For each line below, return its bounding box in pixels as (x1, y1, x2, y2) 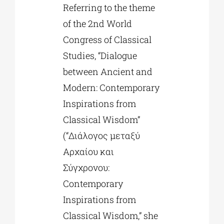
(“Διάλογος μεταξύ (62, 129, 140, 142)
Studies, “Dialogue (62, 49, 137, 62)
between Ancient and (62, 65, 152, 78)
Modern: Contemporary (62, 81, 159, 94)
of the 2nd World (62, 17, 132, 30)
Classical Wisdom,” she (62, 209, 158, 222)
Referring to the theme (62, 1, 155, 14)
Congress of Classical (62, 33, 151, 46)
